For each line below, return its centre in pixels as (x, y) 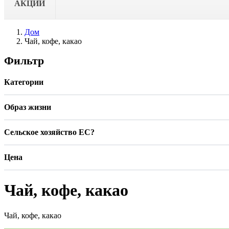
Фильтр (24, 60)
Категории (24, 82)
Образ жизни (28, 107)
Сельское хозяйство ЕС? (49, 132)
